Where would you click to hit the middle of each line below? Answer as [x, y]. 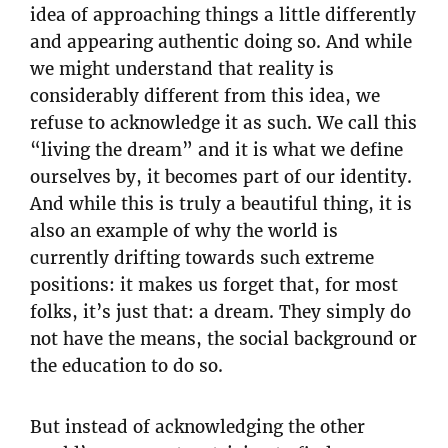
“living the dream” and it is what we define [216, 150]
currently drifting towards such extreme [202, 258]
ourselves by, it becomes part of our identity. [221, 177]
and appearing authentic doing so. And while [221, 42]
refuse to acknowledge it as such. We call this [223, 123]
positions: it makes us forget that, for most [214, 285]
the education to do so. [126, 366]
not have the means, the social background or [223, 339]
